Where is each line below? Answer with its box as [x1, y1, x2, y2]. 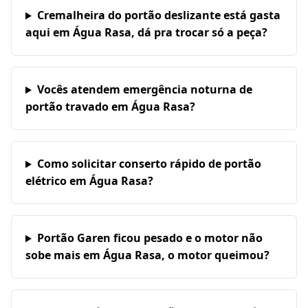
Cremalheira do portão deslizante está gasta [36, 8, 280, 23]
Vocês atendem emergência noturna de [36, 82, 252, 98]
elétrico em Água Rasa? [25, 173, 153, 189]
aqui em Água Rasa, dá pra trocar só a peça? [25, 25, 267, 41]
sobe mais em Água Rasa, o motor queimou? [25, 247, 269, 263]
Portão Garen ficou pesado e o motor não [36, 230, 263, 246]
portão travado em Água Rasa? [25, 99, 195, 115]
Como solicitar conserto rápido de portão [36, 156, 261, 172]
